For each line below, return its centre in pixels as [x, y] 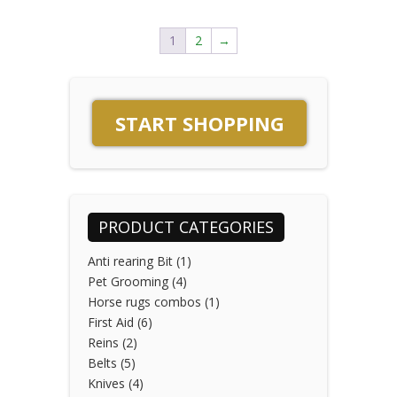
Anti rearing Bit [130, 261]
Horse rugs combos [144, 301]
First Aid [111, 322]
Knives [106, 383]
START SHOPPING [199, 123]
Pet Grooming [128, 281]
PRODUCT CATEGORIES [186, 226]
